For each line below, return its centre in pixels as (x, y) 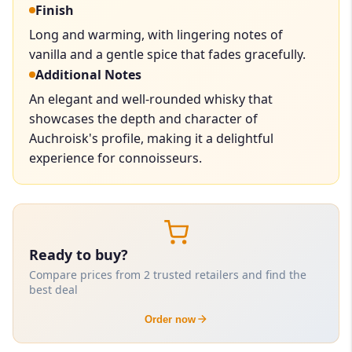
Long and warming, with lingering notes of (156, 34)
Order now (170, 319)
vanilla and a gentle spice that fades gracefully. (167, 54)
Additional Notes (88, 74)
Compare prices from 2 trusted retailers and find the (168, 274)
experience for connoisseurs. (115, 158)
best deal (53, 289)
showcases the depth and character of (143, 118)
